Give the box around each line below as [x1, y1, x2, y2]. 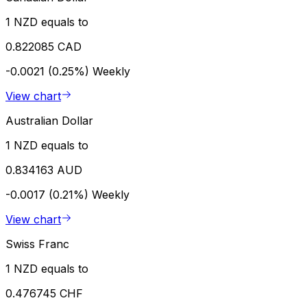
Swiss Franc [5, 236, 69, 251]
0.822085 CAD [5, 39, 82, 53]
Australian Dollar [5, 113, 93, 127]
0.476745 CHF [5, 286, 83, 300]
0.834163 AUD [5, 162, 82, 177]
